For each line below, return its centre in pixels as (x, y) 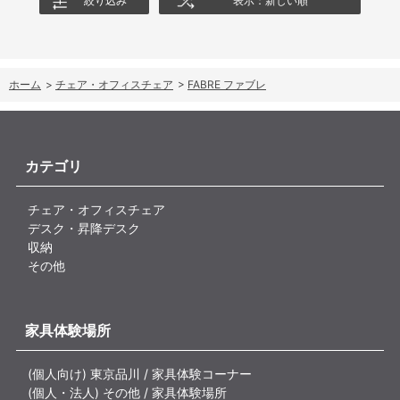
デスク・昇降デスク (84, 229)
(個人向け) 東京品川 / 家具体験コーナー (140, 374)
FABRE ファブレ (227, 85)
